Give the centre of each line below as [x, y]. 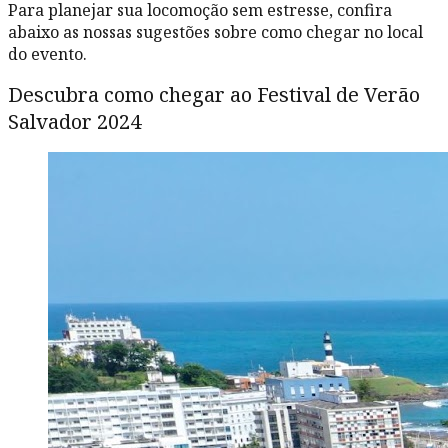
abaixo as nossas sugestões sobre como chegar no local [215, 31]
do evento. [47, 53]
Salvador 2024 [77, 122]
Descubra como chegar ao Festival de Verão [214, 95]
